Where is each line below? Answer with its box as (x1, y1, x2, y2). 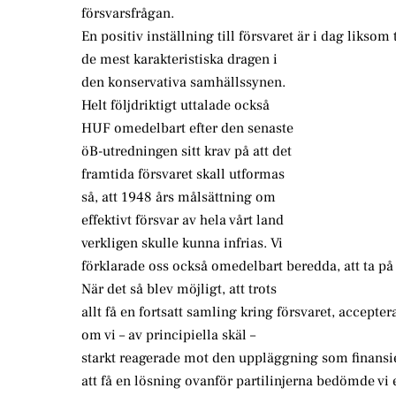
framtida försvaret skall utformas (81, 165, 285, 184)
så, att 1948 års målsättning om (81, 188, 276, 207)
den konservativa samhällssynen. (81, 73, 286, 92)
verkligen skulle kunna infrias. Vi (81, 234, 283, 253)
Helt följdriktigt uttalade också (81, 96, 270, 115)
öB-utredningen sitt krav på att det (81, 142, 292, 161)
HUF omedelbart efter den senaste (81, 119, 293, 138)
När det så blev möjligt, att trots (81, 280, 277, 299)
